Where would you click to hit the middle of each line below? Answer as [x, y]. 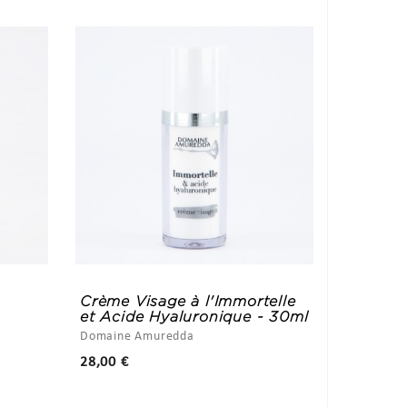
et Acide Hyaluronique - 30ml [194, 317]
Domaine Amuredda [137, 337]
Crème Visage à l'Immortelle [188, 302]
